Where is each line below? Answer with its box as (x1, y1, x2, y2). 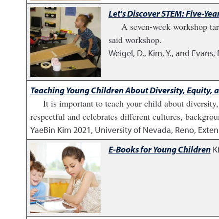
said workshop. (108, 34, 162, 45)
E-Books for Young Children (108, 144, 211, 155)
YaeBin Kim (30, 124, 71, 135)
